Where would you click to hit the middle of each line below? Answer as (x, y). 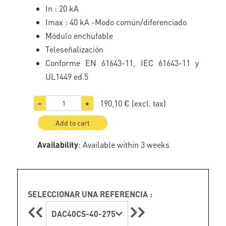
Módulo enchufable (79, 36)
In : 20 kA (62, 8)
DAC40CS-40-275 (84, 214)
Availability (58, 145)
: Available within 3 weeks (124, 145)
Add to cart (73, 123)
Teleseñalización (75, 49)
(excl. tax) (149, 103)
